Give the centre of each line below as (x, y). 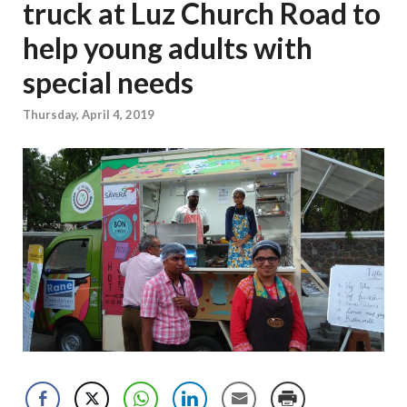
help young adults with (168, 48)
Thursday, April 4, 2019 (89, 115)
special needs (108, 82)
